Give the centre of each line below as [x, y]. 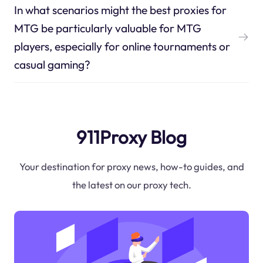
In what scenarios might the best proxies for [120, 10]
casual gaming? [52, 64]
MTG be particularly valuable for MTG [107, 28]
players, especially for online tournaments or [122, 46]
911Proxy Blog [131, 137]
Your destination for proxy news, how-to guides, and [131, 167]
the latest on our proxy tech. [131, 185]
